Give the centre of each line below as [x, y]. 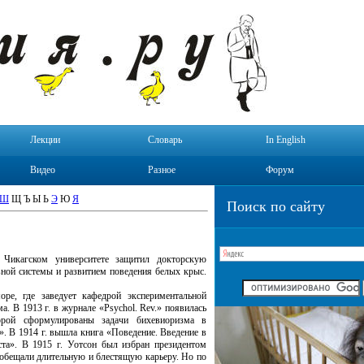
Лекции [45, 140]
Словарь [165, 140]
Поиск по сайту [276, 206]
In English [286, 140]
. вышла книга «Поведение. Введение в [126, 332]
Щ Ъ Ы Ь [30, 199]
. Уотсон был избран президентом [133, 344]
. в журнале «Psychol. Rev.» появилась [127, 308]
